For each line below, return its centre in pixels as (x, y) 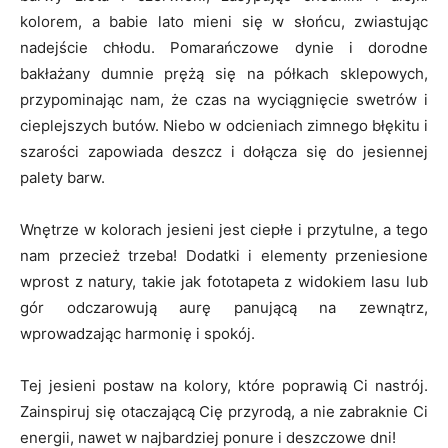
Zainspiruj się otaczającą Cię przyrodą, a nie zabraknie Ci (224, 412)
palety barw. (62, 178)
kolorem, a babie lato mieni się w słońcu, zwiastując (224, 22)
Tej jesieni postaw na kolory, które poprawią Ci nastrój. (224, 386)
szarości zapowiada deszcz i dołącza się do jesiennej (224, 152)
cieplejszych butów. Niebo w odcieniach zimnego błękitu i (224, 126)
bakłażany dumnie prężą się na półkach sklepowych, (224, 74)
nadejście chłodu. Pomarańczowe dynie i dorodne (224, 48)
